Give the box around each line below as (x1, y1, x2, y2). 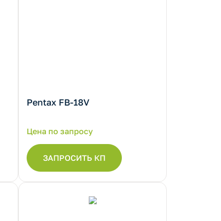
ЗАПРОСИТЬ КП (43, 153, 106, 163)
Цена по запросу (27, 126, 93, 136)
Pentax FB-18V (27, 97, 89, 108)
